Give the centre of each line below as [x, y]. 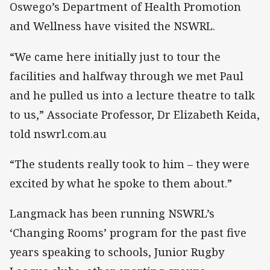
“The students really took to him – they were [130, 164]
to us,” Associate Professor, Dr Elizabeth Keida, [135, 114]
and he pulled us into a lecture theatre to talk [132, 95]
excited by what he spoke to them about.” [121, 183]
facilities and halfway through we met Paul [127, 76]
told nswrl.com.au [58, 133]
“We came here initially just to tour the [115, 56]
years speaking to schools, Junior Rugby [117, 252]
